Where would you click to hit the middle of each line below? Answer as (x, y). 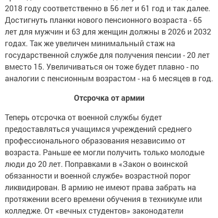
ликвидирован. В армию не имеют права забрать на (100, 187)
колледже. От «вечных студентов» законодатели (94, 211)
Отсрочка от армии (109, 98)
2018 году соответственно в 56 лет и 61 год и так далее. (108, 8)
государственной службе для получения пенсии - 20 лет (107, 55)
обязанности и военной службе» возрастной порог (98, 176)
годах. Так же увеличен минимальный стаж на (90, 43)
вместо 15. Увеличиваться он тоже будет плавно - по (102, 67)
